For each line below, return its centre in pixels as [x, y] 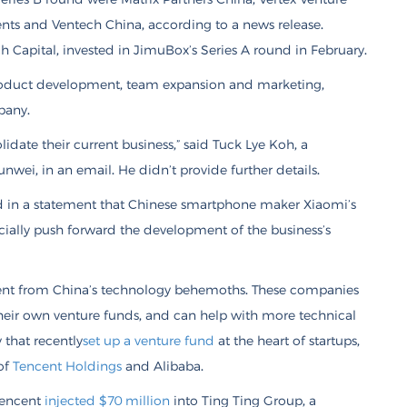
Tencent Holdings [67, 366]
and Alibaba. [163, 366]
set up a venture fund [149, 340]
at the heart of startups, [287, 340]
